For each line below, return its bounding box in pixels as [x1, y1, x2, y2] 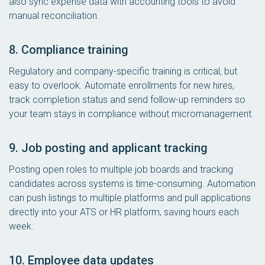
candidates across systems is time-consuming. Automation [9, 177, 256, 189]
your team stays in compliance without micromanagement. [9, 108, 254, 119]
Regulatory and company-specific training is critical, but [9, 65, 237, 77]
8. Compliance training [9, 42, 128, 57]
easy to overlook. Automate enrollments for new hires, [9, 79, 234, 91]
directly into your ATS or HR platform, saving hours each [9, 206, 239, 218]
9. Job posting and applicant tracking [9, 140, 208, 155]
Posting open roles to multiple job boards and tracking [9, 163, 233, 175]
